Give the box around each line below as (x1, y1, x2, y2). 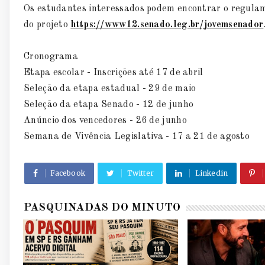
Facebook (50, 169, 86, 178)
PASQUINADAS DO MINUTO (24, 202, 181, 214)
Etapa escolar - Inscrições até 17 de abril (24, 68, 203, 78)
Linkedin (195, 169, 228, 178)
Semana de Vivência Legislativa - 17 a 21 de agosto (24, 132, 250, 142)
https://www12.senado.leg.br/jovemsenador (70, 20, 264, 30)
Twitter (127, 169, 154, 178)
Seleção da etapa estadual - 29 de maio (24, 84, 196, 94)
